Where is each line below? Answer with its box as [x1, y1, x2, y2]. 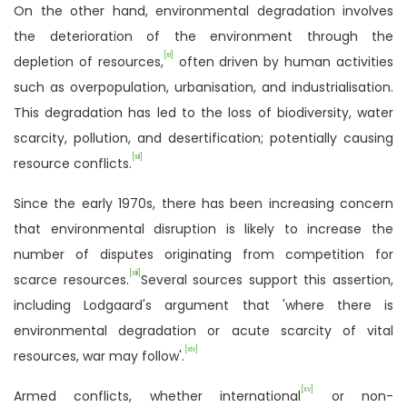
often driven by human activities [173, 52, 394, 71]
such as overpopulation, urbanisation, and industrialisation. [14, 77, 393, 96]
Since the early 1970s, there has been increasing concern [14, 194, 393, 213]
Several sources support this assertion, [140, 270, 394, 289]
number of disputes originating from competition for [14, 244, 393, 263]
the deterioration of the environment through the [14, 26, 393, 45]
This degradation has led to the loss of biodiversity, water [14, 103, 393, 122]
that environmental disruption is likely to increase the [14, 219, 393, 238]
